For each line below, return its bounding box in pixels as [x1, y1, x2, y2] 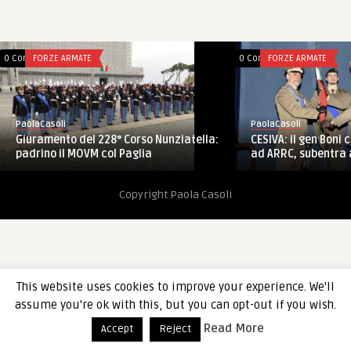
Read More [203, 321, 264, 335]
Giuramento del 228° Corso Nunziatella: [16, 132, 219, 147]
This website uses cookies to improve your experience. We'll [16, 280, 335, 295]
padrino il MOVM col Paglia [16, 147, 152, 161]
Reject [158, 323, 191, 335]
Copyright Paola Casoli [119, 188, 232, 201]
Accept [100, 323, 133, 335]
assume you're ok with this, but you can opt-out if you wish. [15, 298, 336, 312]
